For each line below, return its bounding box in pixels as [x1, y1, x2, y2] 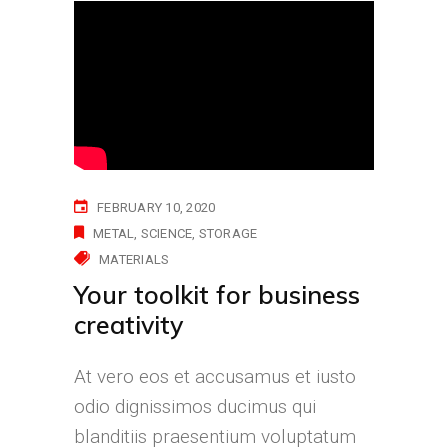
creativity [74, 309, 183, 341]
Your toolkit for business [74, 279, 360, 311]
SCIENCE [140, 226, 193, 242]
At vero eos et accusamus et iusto [74, 365, 356, 389]
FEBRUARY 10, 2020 [97, 200, 216, 216]
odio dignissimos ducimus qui [74, 395, 316, 419]
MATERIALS [99, 252, 170, 268]
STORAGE [198, 226, 258, 242]
